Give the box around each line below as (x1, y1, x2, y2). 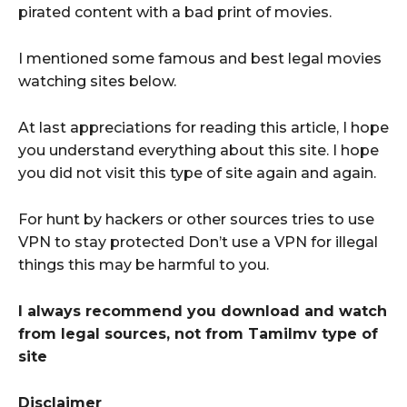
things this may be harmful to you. (18, 255, 269, 273)
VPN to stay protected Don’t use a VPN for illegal (18, 233, 378, 251)
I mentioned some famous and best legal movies (18, 49, 382, 67)
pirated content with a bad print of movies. (18, 3, 332, 21)
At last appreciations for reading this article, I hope (18, 118, 389, 136)
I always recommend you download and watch (18, 302, 387, 320)
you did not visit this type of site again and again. (18, 164, 376, 182)
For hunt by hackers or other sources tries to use (18, 210, 374, 228)
